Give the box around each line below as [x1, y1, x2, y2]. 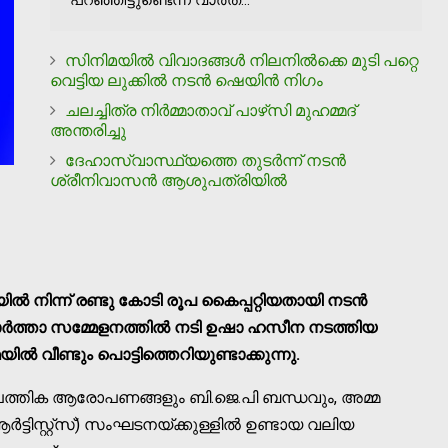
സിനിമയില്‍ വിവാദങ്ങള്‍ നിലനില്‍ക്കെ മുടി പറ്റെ [65, 50, 418, 70]
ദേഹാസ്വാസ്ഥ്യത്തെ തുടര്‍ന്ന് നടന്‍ [65, 150, 346, 170]
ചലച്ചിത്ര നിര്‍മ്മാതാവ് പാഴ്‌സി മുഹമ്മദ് [65, 100, 356, 120]
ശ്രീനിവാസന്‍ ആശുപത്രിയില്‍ [50, 170, 287, 190]
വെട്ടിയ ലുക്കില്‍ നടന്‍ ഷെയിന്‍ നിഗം [50, 70, 323, 90]
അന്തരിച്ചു [50, 120, 126, 140]
